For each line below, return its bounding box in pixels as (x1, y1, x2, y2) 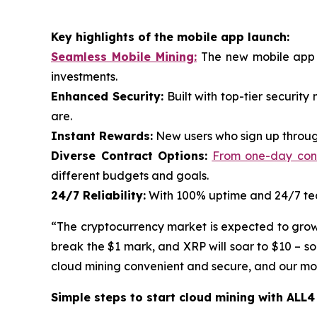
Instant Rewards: (51, 128, 153, 143)
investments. (51, 69, 117, 83)
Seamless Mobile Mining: (51, 49, 197, 64)
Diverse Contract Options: (51, 148, 207, 163)
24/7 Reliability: (51, 188, 146, 202)
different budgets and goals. (51, 168, 209, 183)
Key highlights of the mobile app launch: (51, 29, 289, 44)
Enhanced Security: (51, 88, 163, 103)
